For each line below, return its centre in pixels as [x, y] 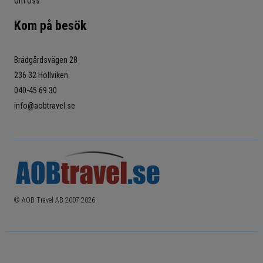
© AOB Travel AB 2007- [47, 200]
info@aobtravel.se [44, 105]
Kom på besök [50, 25]
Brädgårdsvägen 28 [45, 60]
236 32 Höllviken [41, 75]
